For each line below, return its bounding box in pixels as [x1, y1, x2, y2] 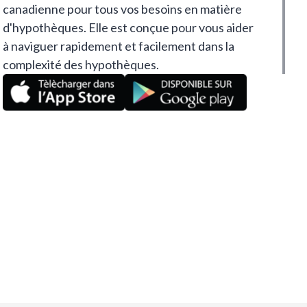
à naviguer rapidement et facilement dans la [3, 38, 234, 54]
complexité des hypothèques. [3, 57, 159, 73]
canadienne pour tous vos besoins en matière [3, 1, 242, 17]
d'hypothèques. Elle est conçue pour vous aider [3, 20, 254, 36]
